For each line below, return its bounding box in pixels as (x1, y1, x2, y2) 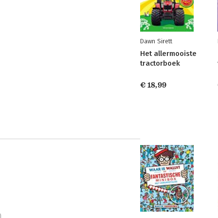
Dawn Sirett (140, 37, 172, 45)
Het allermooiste (140, 49, 197, 58)
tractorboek (140, 58, 180, 68)
